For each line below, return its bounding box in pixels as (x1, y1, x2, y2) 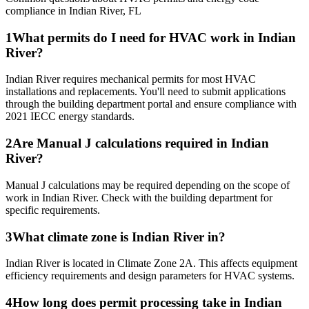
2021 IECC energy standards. (6, 110, 134, 123)
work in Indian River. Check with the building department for (6, 191, 272, 203)
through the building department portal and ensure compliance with (6, 98, 297, 110)
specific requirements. (6, 203, 100, 216)
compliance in (6, 5, 69, 17)
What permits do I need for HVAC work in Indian (12, 30, 296, 45)
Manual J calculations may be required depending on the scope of (6, 179, 290, 191)
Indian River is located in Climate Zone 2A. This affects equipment (6, 257, 297, 270)
